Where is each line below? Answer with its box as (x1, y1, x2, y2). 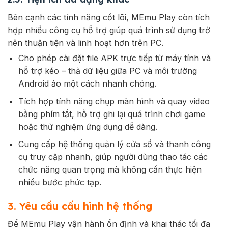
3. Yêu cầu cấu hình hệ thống (8, 199, 152, 212)
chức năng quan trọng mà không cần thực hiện (18, 164, 202, 175)
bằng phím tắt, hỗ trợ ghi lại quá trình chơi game (18, 108, 205, 119)
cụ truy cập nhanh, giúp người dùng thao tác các (18, 152, 208, 162)
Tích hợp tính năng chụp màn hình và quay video (18, 96, 210, 106)
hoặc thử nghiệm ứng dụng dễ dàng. (18, 121, 157, 132)
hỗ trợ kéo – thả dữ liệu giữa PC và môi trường (18, 65, 197, 76)
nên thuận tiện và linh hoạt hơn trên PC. (8, 37, 163, 48)
